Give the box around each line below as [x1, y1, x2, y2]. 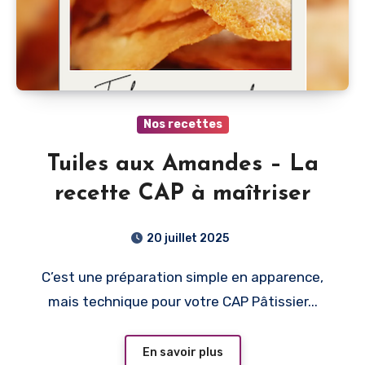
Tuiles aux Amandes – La [46, 152, 319, 176]
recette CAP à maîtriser [54, 182, 311, 205]
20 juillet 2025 [146, 231, 229, 245]
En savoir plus [142, 345, 223, 359]
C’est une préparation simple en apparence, [42, 268, 53, 285]
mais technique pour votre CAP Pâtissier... [47, 292, 318, 310]
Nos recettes [143, 117, 222, 131]
